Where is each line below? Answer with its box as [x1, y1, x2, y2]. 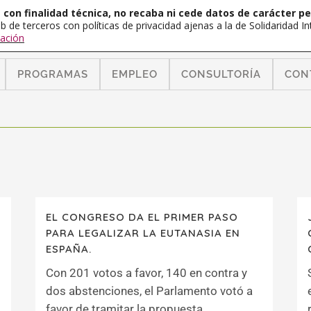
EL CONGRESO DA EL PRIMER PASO [46, 210, 238, 224]
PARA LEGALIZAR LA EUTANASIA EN [46, 226, 240, 239]
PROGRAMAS [17, 68, 88, 81]
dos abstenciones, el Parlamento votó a [46, 284, 253, 298]
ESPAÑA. [46, 242, 92, 255]
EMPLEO [112, 68, 158, 81]
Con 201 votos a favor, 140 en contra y [46, 266, 247, 280]
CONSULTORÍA [181, 68, 261, 81]
